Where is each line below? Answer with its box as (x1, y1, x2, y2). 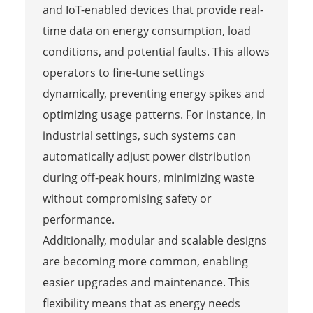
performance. (42, 211, 115, 227)
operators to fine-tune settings (42, 64, 205, 80)
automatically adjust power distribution (42, 148, 251, 164)
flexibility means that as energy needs (42, 295, 240, 311)
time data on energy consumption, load (42, 22, 251, 38)
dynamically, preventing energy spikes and (42, 85, 265, 101)
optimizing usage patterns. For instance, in (42, 106, 266, 122)
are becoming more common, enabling (42, 253, 248, 269)
